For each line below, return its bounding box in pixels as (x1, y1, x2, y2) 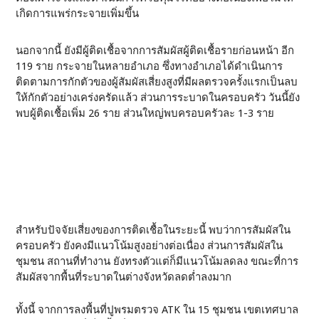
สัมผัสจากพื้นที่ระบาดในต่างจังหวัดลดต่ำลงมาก (16, 271, 232, 283)
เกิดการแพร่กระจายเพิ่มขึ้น (16, 7, 140, 20)
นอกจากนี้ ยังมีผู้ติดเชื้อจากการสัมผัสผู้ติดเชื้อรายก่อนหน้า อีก (16, 44, 295, 57)
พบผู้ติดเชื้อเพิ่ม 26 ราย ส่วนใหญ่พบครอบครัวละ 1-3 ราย (16, 107, 275, 120)
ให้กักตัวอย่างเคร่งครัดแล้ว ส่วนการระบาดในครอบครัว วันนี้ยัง (16, 91, 300, 104)
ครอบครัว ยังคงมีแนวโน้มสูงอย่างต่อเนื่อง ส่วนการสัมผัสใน (16, 239, 283, 252)
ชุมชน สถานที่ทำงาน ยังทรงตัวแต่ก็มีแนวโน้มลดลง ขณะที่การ (16, 255, 299, 268)
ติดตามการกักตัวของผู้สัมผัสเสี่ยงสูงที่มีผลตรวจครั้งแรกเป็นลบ (16, 75, 298, 88)
